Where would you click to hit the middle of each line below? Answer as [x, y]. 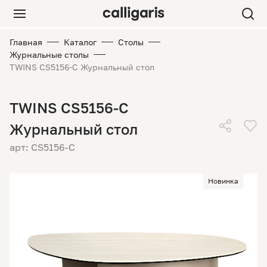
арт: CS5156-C [42, 147]
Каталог [80, 42]
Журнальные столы [49, 55]
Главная [26, 42]
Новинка [223, 181]
